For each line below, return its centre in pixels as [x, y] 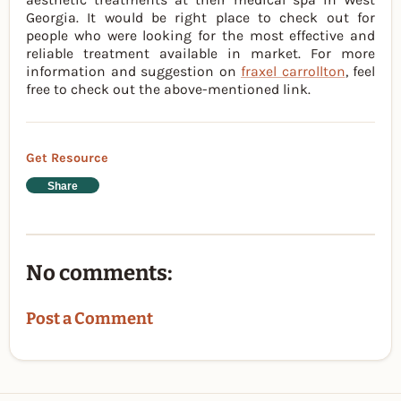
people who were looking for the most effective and [200, 36]
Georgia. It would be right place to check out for [200, 18]
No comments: [99, 273]
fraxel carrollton [293, 72]
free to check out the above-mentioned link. [168, 90]
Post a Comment [90, 319]
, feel [360, 72]
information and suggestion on [133, 72]
